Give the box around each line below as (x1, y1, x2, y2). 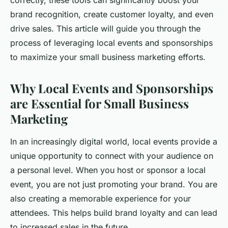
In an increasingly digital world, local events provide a (10, 136, 217, 147)
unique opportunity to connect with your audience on (10, 151, 213, 161)
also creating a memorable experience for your (10, 193, 191, 204)
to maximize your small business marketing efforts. (10, 52, 206, 63)
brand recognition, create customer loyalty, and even (10, 9, 213, 20)
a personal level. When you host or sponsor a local (10, 165, 206, 176)
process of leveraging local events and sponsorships (10, 38, 213, 48)
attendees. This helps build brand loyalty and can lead (10, 208, 217, 218)
